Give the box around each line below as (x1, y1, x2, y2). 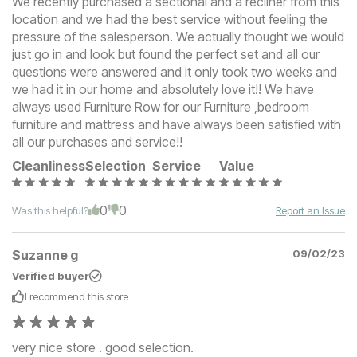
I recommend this (25, 290, 106, 304)
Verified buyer (12, 269, 89, 283)
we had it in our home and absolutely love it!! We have (12, 80, 314, 97)
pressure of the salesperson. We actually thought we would (12, 28, 344, 45)
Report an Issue (276, 203, 345, 217)
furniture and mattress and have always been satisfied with (12, 116, 341, 132)
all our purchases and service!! (12, 133, 182, 150)
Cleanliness (12, 157, 85, 174)
